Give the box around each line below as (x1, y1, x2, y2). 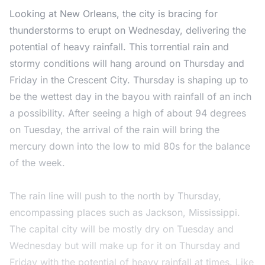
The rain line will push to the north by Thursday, (9, 189, 221, 202)
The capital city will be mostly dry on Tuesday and (9, 222, 234, 235)
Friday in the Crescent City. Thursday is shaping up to (9, 73, 248, 86)
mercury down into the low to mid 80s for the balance (9, 140, 250, 152)
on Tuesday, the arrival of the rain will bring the (9, 123, 219, 135)
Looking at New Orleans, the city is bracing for (9, 7, 218, 20)
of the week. (9, 156, 65, 169)
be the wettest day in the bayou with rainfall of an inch (9, 90, 251, 102)
